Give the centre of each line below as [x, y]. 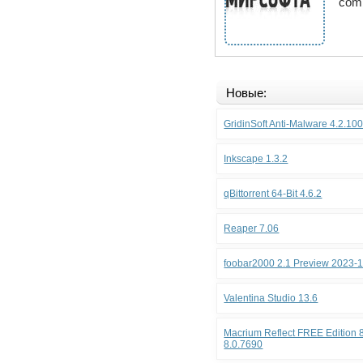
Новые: [247, 93]
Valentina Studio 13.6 [271, 298]
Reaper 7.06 [252, 228]
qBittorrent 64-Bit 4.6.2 [273, 194]
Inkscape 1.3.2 [256, 159]
